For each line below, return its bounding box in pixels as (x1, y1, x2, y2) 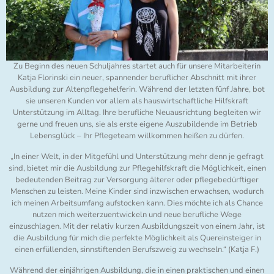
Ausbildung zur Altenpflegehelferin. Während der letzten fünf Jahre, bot (9, 83, 265, 95)
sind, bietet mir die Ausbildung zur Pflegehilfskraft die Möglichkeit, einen (8, 162, 266, 174)
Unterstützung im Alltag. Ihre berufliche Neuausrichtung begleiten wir (13, 106, 261, 118)
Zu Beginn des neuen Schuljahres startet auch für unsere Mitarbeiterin (13, 60, 261, 72)
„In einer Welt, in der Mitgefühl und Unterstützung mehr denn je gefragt (10, 150, 264, 162)
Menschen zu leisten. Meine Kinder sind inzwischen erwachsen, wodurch (10, 185, 264, 197)
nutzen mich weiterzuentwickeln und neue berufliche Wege (32, 209, 242, 220)
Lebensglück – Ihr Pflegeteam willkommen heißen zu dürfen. (30, 130, 244, 141)
